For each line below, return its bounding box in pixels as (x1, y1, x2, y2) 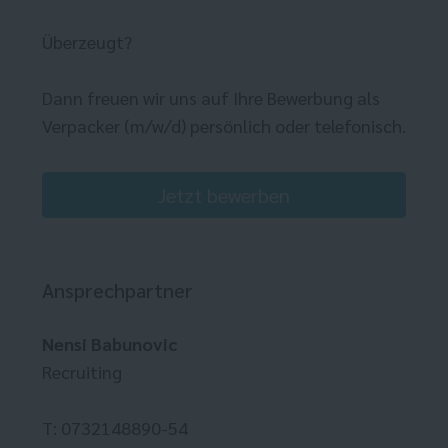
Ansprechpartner (42, 277, 193, 304)
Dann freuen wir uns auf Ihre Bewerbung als (42, 86, 380, 110)
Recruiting (42, 360, 122, 384)
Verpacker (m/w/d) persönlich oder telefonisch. (42, 114, 406, 138)
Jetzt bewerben (158, 182, 290, 209)
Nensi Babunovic (42, 332, 177, 356)
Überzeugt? (42, 30, 132, 54)
